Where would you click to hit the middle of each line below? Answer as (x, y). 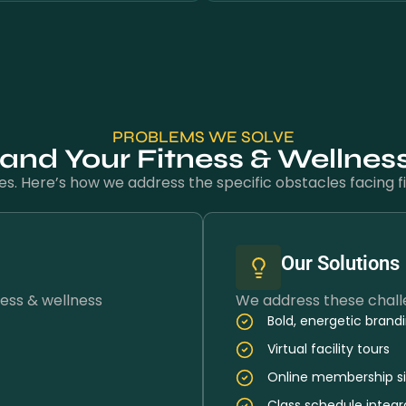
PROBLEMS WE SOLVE (203, 137)
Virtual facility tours (329, 349)
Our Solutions (340, 263)
